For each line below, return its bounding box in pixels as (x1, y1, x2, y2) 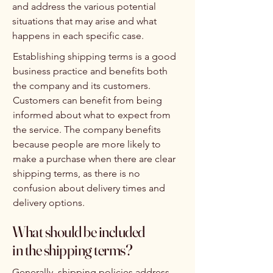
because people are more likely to (13, 138, 161, 150)
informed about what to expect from (13, 109, 171, 121)
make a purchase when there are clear (13, 153, 175, 165)
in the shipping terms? (12, 241, 132, 259)
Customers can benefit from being (13, 94, 162, 106)
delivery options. (13, 197, 85, 208)
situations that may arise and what (12, 15, 157, 27)
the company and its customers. (13, 80, 151, 91)
